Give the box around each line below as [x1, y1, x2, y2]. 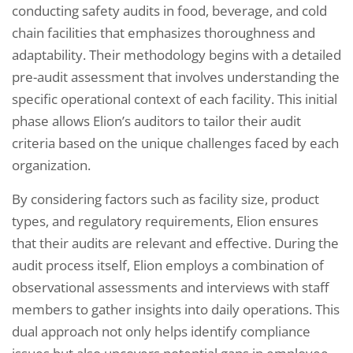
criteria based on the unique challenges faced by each [12, 133, 339, 152]
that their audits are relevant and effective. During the [12, 233, 339, 252]
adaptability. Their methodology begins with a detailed [12, 45, 341, 64]
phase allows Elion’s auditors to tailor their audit [12, 111, 301, 130]
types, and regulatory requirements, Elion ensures [12, 211, 318, 230]
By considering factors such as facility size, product [12, 189, 319, 208]
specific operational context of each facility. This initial [12, 89, 337, 108]
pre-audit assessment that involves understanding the [12, 67, 340, 86]
